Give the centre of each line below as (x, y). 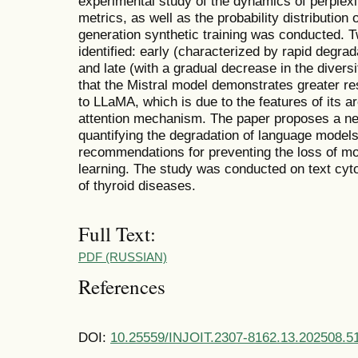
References (122, 287)
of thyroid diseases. (137, 185)
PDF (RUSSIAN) (123, 257)
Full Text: (117, 234)
